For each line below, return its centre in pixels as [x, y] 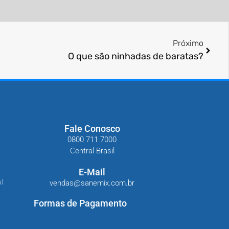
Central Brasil [92, 151]
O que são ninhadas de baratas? [136, 56]
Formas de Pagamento [80, 203]
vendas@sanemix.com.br [92, 183]
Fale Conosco [92, 128]
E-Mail [92, 172]
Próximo [188, 43]
